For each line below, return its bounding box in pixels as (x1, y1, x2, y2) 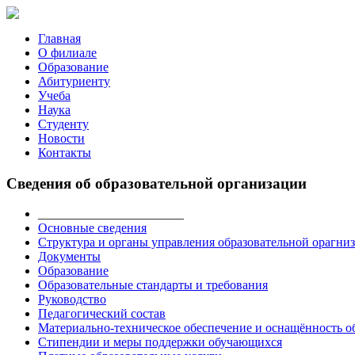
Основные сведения (38, 221, 147, 235)
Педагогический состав (38, 307, 166, 321)
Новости (38, 132, 85, 145)
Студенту (38, 117, 89, 131)
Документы (38, 250, 101, 264)
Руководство (38, 292, 106, 307)
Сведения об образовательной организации (6, 174, 307, 192)
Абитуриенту (38, 74, 110, 88)
